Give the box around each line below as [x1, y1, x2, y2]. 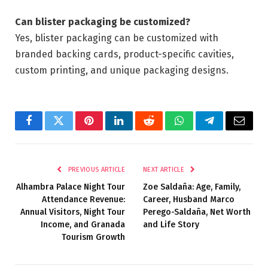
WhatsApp [178, 124, 224, 135]
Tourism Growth [62, 232, 125, 242]
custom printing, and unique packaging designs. [15, 64, 229, 76]
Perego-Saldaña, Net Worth [143, 206, 251, 217]
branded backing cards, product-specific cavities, [15, 48, 234, 60]
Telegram [208, 124, 249, 135]
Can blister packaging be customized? [15, 16, 190, 28]
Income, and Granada [41, 219, 125, 230]
